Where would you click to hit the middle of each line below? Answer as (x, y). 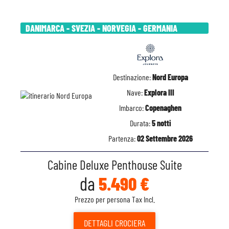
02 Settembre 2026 (165, 138)
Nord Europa (170, 77)
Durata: (141, 123)
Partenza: (122, 138)
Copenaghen (163, 108)
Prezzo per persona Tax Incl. (114, 199)
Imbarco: (132, 108)
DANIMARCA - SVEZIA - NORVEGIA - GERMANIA (101, 28)
